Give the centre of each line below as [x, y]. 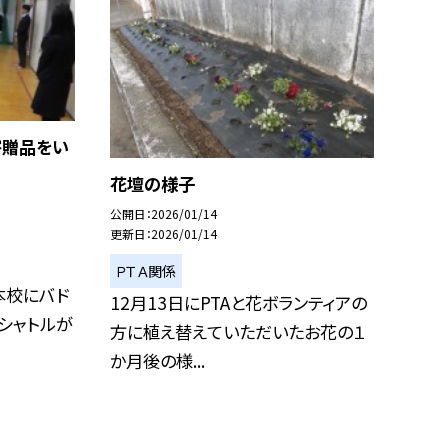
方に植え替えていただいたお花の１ [237, 332]
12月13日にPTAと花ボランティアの [238, 303]
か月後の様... [157, 361]
